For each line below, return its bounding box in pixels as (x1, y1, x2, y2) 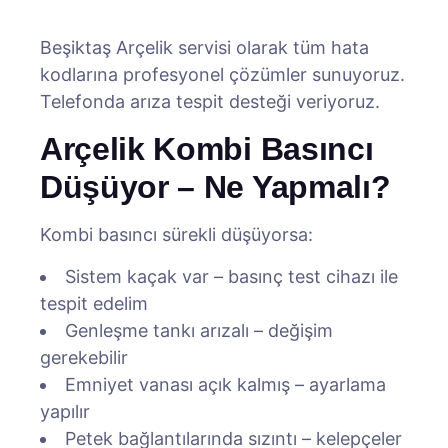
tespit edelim (40, 293, 148, 314)
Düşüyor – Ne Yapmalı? (40, 169, 391, 205)
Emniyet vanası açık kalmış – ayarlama (65, 374, 386, 395)
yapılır (40, 401, 90, 422)
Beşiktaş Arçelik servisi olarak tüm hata (40, 37, 369, 58)
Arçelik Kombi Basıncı (40, 131, 374, 167)
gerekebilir (40, 347, 128, 368)
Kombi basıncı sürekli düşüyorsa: (40, 224, 313, 245)
